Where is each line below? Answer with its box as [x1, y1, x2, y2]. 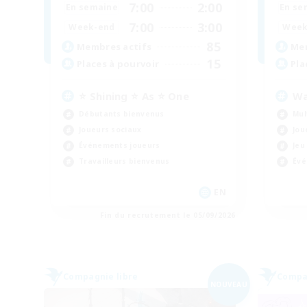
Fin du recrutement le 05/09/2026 [99, 210, 236, 220]
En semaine [66, 1, 118, 14]
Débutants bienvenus [79, 108, 164, 119]
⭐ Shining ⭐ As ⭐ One [79, 88, 189, 103]
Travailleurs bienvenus [79, 156, 170, 166]
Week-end [69, 21, 115, 34]
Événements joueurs [79, 140, 160, 150]
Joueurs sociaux [79, 124, 142, 134]
